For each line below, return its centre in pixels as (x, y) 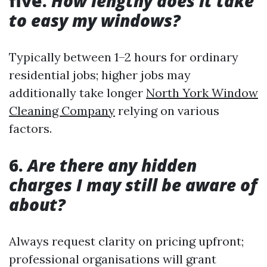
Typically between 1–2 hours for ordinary (124, 57)
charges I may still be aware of (133, 185)
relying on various (167, 111)
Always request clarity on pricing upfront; (126, 241)
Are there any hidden (110, 165)
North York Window (202, 93)
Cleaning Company (62, 111)
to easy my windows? (95, 20)
